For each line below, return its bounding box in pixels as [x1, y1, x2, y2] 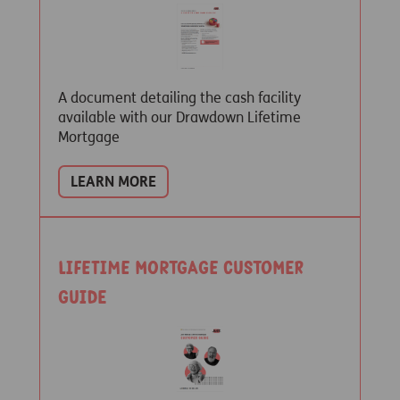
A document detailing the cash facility [58, 89, 301, 106]
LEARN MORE [71, 173, 156, 190]
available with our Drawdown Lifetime [58, 109, 301, 126]
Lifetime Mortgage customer [58, 255, 304, 281]
